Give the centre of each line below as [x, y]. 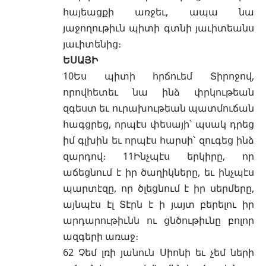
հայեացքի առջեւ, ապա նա [159, 12]
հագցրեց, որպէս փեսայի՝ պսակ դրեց [159, 124]
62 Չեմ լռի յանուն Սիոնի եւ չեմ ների [159, 252]
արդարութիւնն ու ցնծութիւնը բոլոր [159, 220]
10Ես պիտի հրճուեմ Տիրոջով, [159, 76]
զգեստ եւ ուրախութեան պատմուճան [159, 108]
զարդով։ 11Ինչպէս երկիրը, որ [159, 156]
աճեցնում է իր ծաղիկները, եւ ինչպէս [159, 172]
